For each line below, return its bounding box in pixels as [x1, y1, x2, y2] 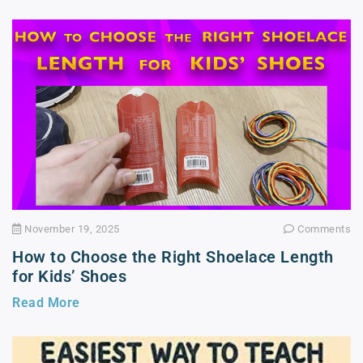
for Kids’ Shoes [12, 267, 127, 287]
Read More [12, 295, 80, 311]
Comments [294, 223, 351, 236]
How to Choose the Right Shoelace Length [12, 247, 334, 267]
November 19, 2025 [21, 223, 120, 236]
